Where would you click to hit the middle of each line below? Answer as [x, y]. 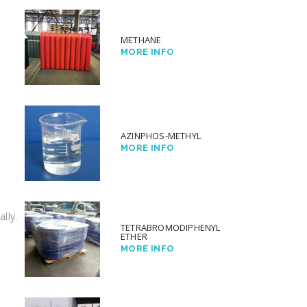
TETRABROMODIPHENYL [171, 227]
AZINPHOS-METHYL [161, 135]
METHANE [141, 39]
